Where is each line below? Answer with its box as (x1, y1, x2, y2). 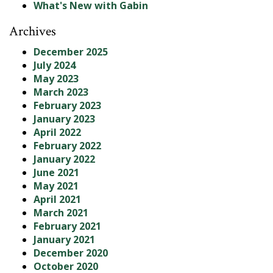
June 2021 (34, 165, 79, 179)
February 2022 (34, 138, 101, 152)
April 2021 (34, 192, 81, 206)
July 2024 (34, 58, 76, 72)
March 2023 (34, 85, 88, 99)
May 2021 (34, 179, 79, 193)
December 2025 (34, 44, 108, 58)
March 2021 (34, 205, 88, 219)
